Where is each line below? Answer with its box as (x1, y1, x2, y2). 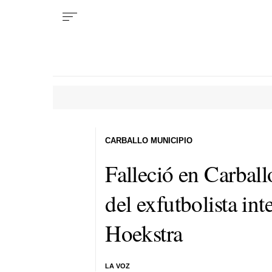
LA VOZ (105, 262, 131, 270)
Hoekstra (105, 217, 183, 248)
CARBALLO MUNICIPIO (105, 135, 193, 145)
